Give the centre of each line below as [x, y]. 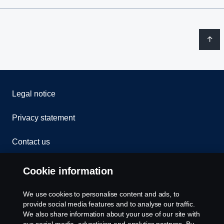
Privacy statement [43, 117]
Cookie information [68, 171]
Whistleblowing [39, 165]
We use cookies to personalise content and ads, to [101, 194]
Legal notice [34, 93]
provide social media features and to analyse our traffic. [109, 204]
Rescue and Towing [47, 189]
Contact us [31, 141]
